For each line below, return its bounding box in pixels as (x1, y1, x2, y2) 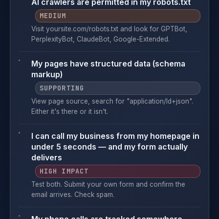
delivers (31, 153, 62, 162)
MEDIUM (40, 11, 66, 20)
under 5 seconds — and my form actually (31, 142, 188, 152)
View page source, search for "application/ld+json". (31, 97, 193, 105)
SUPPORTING (40, 84, 84, 92)
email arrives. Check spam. (31, 191, 114, 198)
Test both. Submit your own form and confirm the (31, 180, 185, 188)
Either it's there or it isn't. (31, 108, 108, 115)
